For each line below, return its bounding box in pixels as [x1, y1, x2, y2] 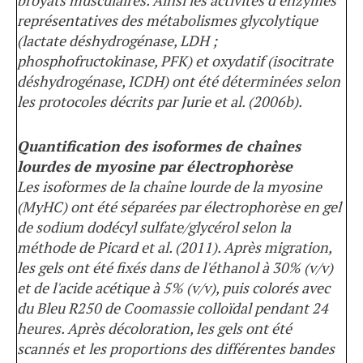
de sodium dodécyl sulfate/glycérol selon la [17, 217, 291, 237]
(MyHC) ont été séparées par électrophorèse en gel [17, 197, 341, 217]
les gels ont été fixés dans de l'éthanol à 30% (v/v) [17, 258, 333, 278]
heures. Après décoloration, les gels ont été [17, 318, 292, 339]
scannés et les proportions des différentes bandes [17, 339, 335, 359]
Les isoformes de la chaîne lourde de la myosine [17, 177, 322, 197]
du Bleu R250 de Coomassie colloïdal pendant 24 [17, 298, 328, 318]
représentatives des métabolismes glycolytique [17, 11, 318, 31]
